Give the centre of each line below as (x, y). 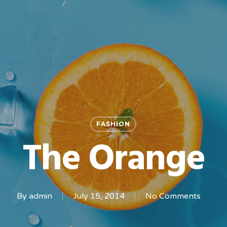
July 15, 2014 (99, 196)
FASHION (113, 124)
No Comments (173, 196)
